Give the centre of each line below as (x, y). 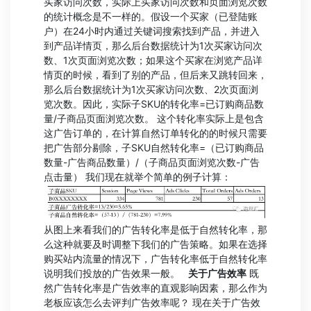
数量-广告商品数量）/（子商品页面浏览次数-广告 (152, 162)
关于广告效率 (217, 274)
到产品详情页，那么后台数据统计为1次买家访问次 (153, 45)
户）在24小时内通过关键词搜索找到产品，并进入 (152, 31)
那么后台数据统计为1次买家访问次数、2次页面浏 (151, 89)
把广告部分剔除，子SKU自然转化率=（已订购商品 (154, 147)
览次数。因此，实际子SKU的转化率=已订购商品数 (154, 103)
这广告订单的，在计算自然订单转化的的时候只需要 (155, 133)
